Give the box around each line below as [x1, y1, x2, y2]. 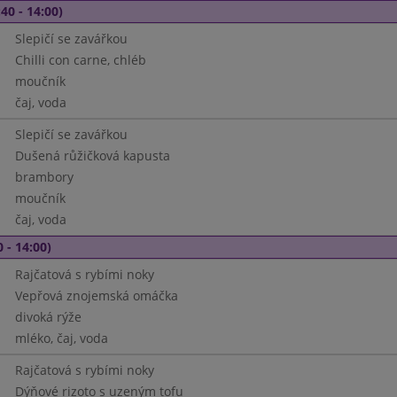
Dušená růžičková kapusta [14, 147, 170, 164]
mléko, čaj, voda [14, 330, 108, 346]
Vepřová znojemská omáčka [14, 287, 178, 304]
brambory [14, 168, 74, 185]
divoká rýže [14, 308, 82, 325]
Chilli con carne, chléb [14, 51, 146, 68]
